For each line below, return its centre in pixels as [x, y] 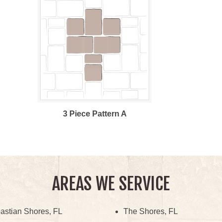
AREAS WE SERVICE [111, 184]
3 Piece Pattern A [95, 114]
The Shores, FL [151, 211]
